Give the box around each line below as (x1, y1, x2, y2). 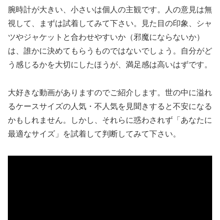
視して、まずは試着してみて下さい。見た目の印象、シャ (8, 19, 212, 28)
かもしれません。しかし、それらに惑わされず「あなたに (8, 116, 212, 125)
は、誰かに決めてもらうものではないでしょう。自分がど (8, 47, 212, 55)
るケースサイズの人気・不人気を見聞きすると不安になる (8, 102, 212, 111)
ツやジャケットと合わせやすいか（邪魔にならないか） (8, 33, 204, 42)
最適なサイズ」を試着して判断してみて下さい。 (8, 130, 181, 138)
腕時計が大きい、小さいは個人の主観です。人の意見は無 (8, 5, 212, 14)
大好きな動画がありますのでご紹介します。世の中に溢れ (8, 88, 212, 97)
